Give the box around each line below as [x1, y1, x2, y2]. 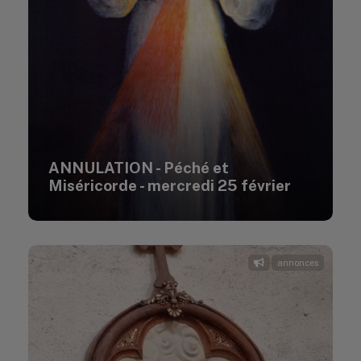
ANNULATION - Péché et [48, 159, 229, 176]
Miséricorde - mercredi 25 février [48, 176, 291, 194]
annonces [277, 257, 318, 268]
